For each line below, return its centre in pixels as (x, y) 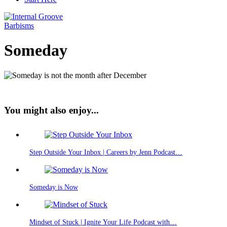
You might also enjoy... (51, 110)
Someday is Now (54, 187)
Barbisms (19, 26)
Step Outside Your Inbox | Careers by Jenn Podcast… (106, 153)
